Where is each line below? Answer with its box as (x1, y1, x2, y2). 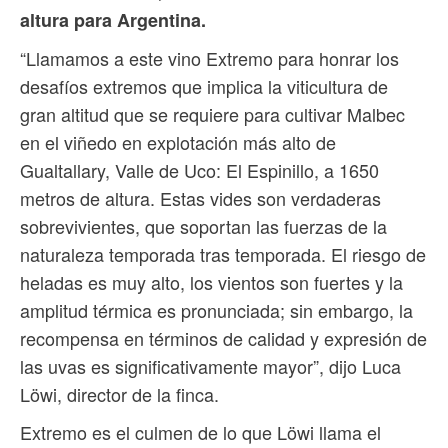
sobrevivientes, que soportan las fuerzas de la (20, 213, 387, 240)
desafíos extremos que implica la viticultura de (20, 73, 388, 100)
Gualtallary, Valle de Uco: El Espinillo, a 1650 (20, 157, 379, 184)
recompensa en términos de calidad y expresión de (20, 325, 427, 352)
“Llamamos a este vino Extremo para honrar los (20, 45, 399, 72)
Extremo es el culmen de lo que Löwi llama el (20, 419, 381, 446)
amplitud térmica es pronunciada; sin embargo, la (20, 297, 413, 324)
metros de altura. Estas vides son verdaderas (20, 185, 381, 212)
